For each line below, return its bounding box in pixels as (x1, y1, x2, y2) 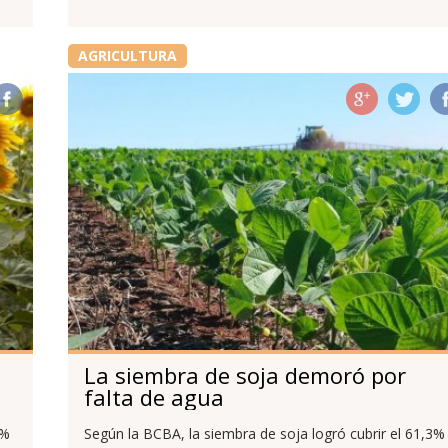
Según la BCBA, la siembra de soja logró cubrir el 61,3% (83, 424, 445, 444)
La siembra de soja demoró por (83, 359, 406, 390)
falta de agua (83, 381, 224, 412)
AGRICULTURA (77, 45, 177, 65)
